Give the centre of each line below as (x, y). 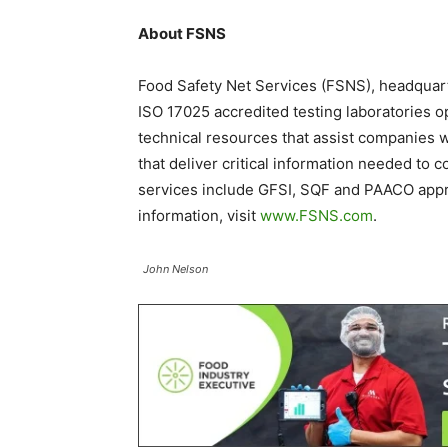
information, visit (199, 215)
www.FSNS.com (316, 215)
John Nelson (175, 269)
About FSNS (182, 33)
